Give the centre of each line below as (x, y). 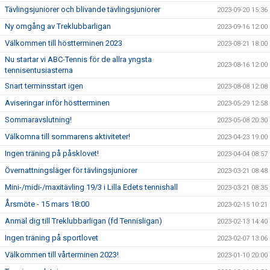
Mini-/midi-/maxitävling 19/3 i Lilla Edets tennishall (91, 187)
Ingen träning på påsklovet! (52, 153)
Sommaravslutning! (38, 120)
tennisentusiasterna (39, 70)
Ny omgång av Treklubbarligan (58, 26)
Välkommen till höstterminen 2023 (64, 43)
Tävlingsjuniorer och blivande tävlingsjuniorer (83, 9)
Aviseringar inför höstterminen (57, 103)
